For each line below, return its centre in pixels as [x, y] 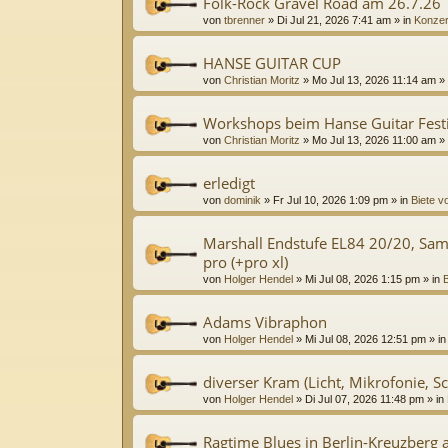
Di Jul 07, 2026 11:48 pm [364, 398]
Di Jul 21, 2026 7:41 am [334, 19]
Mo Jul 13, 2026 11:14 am [374, 79]
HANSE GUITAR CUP [272, 62]
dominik [242, 199]
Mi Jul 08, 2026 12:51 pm [365, 338]
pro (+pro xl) [245, 261]
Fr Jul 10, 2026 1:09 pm [330, 199]
